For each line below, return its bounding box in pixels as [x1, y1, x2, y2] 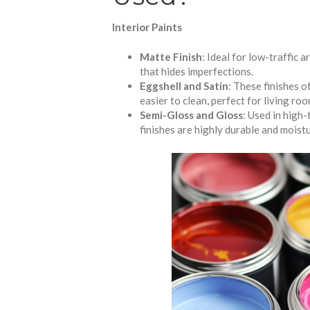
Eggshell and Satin [140, 80, 228, 93]
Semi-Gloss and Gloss [140, 109, 243, 122]
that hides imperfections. [140, 65, 253, 78]
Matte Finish [140, 51, 202, 64]
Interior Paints [112, 20, 182, 33]
